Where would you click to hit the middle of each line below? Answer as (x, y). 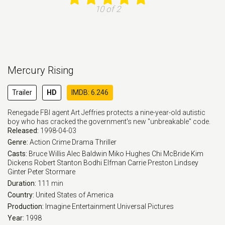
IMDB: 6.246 (90, 92)
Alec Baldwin (87, 154)
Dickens (20, 163)
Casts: (18, 154)
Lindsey (186, 163)
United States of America (75, 195)
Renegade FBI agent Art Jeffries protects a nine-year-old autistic (106, 113)
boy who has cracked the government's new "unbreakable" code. (109, 122)
